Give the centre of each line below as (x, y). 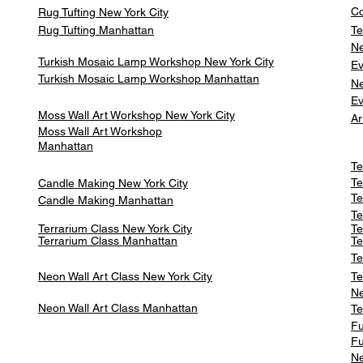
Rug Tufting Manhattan (96, 30)
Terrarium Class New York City (115, 228)
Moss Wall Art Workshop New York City (137, 115)
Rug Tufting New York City (103, 12)
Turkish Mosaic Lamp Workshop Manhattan (149, 79)
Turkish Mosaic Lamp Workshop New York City (156, 62)
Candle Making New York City (113, 183)
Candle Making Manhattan (106, 200)
